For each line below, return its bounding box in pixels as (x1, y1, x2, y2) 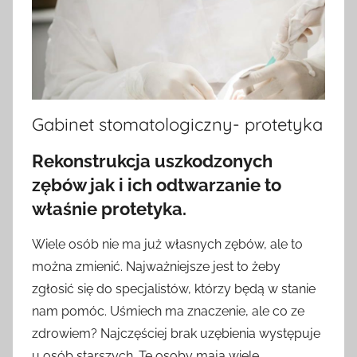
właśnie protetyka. (32, 198, 186, 219)
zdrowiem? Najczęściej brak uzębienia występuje (32, 326, 320, 342)
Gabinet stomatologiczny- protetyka (32, 112, 323, 135)
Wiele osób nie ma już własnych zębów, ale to (32, 237, 303, 253)
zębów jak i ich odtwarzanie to (32, 174, 281, 195)
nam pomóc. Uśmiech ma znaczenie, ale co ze (32, 304, 304, 320)
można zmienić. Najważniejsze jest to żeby (32, 259, 280, 275)
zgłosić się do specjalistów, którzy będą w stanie (32, 281, 316, 297)
